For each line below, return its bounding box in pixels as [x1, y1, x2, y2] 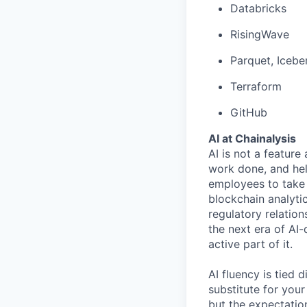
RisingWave [230, 27, 289, 41]
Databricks [230, 1, 286, 15]
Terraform [230, 79, 282, 93]
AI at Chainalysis [208, 132, 296, 145]
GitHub [230, 106, 267, 119]
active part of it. [208, 237, 293, 251]
